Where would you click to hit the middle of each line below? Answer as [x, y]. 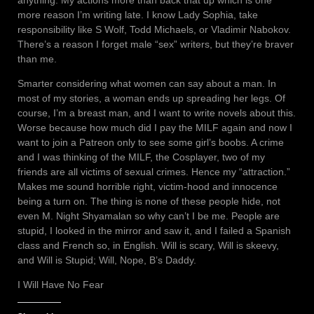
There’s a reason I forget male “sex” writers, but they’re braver [156, 44]
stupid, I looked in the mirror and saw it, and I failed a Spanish [154, 230]
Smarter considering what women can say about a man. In [147, 83]
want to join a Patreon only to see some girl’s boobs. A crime [151, 142]
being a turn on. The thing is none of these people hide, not [149, 201]
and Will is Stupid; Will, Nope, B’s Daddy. [107, 260]
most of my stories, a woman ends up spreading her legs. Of [151, 98]
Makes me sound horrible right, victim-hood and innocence [148, 186]
